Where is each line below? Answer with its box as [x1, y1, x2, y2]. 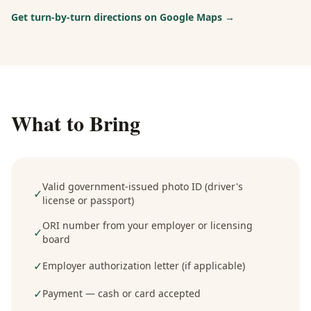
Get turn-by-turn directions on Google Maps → [11, 10, 235, 24]
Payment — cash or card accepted [42, 287, 201, 300]
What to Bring [11, 108, 140, 138]
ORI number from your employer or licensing [42, 219, 253, 232]
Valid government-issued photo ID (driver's [42, 180, 243, 193]
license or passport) [42, 194, 134, 207]
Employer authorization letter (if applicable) [42, 259, 245, 272]
